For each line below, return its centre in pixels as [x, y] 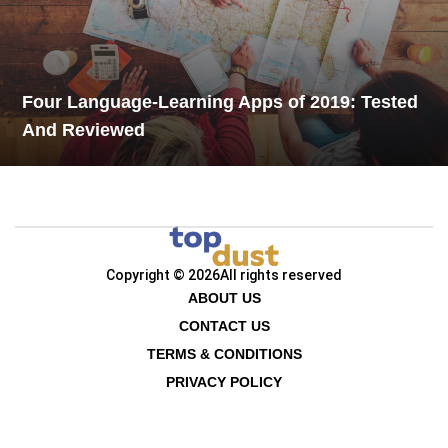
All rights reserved [281, 275]
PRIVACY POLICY [224, 382]
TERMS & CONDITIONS [224, 354]
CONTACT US [224, 326]
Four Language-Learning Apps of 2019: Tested [220, 101]
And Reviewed [84, 129]
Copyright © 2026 [163, 275]
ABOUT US [224, 298]
